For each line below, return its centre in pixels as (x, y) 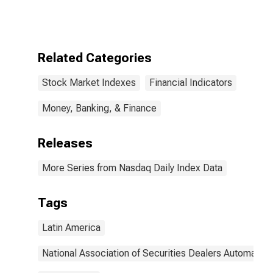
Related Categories (95, 58)
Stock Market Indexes (89, 83)
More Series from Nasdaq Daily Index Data (132, 168)
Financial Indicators (191, 83)
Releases (65, 143)
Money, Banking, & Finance (99, 108)
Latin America (71, 228)
